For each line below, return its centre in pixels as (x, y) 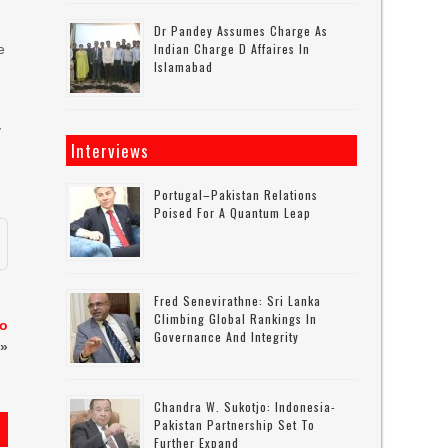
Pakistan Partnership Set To (235, 424)
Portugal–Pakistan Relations (236, 194)
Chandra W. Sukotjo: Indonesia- (245, 406)
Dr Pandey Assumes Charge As (241, 30)
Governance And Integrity (227, 336)
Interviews (110, 150)
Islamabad (184, 66)
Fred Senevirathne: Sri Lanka (238, 300)
